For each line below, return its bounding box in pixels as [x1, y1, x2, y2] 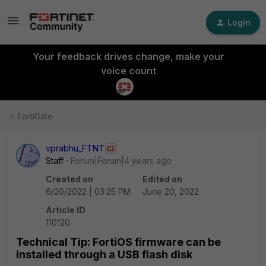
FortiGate [18, 111, 53, 121]
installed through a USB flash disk [16, 248, 192, 261]
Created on [46, 174, 93, 184]
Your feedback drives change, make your [32, 50, 224, 62]
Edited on [142, 174, 182, 184]
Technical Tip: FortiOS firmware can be [16, 236, 221, 248]
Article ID [46, 205, 85, 215]
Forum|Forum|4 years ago [71, 156, 172, 166]
